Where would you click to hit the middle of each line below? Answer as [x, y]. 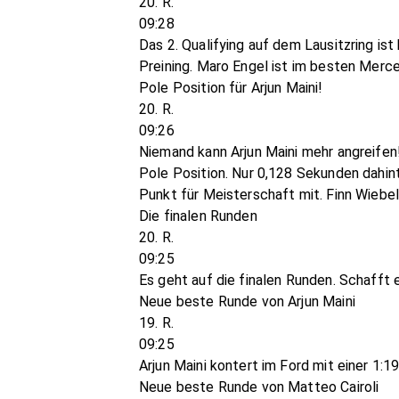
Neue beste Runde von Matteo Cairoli [259, 387]
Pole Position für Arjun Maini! [231, 88]
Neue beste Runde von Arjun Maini [247, 301]
